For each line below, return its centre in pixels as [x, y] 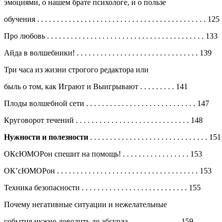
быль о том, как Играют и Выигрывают [72, 86]
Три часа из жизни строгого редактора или [76, 69]
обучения [21, 19]
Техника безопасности [43, 187]
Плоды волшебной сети [45, 103]
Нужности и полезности [47, 137]
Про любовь [26, 36]
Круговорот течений [40, 120]
